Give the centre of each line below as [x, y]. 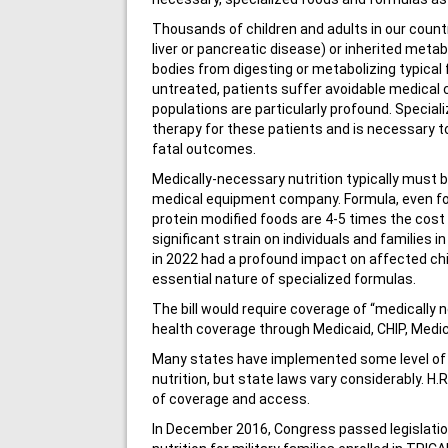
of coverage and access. [232, 398]
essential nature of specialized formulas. [284, 278]
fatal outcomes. [204, 148]
